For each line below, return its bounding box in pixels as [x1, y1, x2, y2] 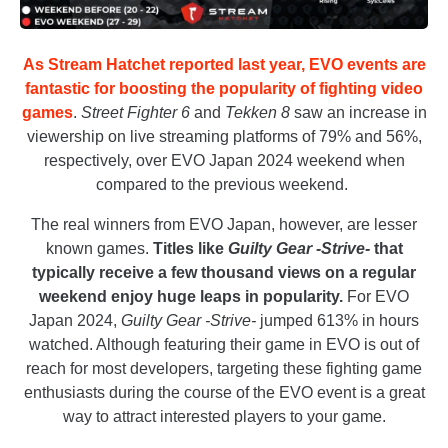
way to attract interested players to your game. [62, 408, 386, 426]
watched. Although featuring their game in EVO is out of [29, 336, 419, 354]
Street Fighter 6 [80, 104, 190, 122]
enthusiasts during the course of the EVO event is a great [23, 384, 425, 402]
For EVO [343, 288, 409, 306]
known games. [45, 240, 153, 258]
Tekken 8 [224, 104, 290, 122]
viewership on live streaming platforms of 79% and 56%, [26, 128, 422, 146]
